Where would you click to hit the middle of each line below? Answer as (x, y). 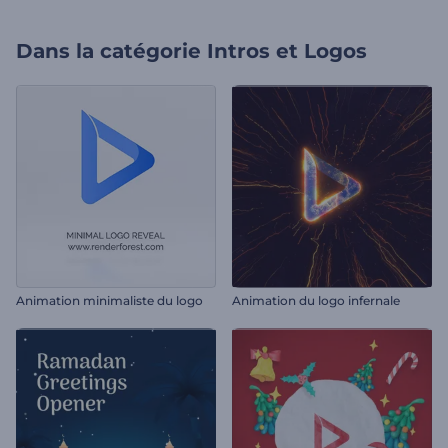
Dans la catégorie (108, 51)
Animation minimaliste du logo (109, 301)
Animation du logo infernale (316, 301)
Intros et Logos (287, 51)
